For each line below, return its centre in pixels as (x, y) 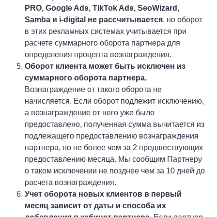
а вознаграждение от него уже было (90, 113)
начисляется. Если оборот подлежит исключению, (115, 101)
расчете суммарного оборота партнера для (103, 43)
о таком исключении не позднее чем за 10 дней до (115, 171)
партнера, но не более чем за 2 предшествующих (114, 147)
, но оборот (183, 20)
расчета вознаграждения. (71, 182)
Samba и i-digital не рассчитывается (94, 20)
